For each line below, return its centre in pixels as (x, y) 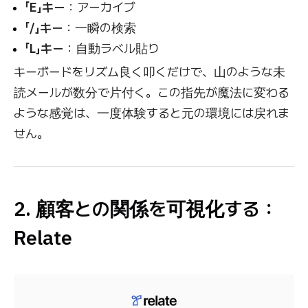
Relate (43, 237)
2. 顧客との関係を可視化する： (146, 208)
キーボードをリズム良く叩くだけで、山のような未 (150, 71)
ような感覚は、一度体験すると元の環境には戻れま (152, 113)
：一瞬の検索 (100, 27)
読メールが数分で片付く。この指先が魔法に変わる (152, 92)
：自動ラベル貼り (112, 48)
